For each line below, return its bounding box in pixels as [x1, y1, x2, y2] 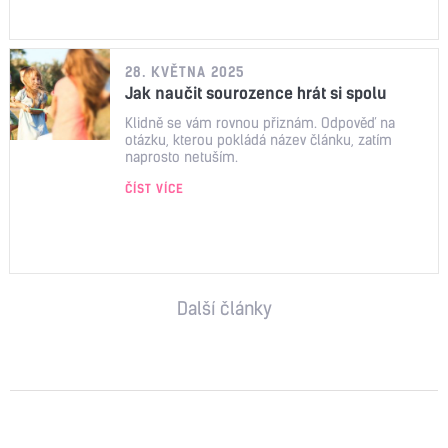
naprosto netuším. [125, 148, 238, 166]
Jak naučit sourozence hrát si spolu [125, 83, 387, 103]
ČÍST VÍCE [125, 181, 184, 196]
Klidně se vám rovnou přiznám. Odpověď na [125, 114, 395, 132]
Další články [176, 297, 272, 320]
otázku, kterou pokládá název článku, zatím [125, 131, 392, 149]
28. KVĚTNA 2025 [125, 63, 245, 81]
